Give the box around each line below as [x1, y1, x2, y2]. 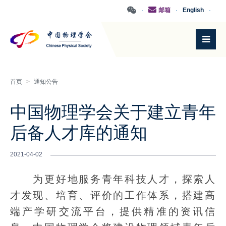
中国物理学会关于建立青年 [10, 103, 216, 122]
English [183, 7, 204, 14]
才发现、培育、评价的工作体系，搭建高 [10, 190, 216, 201]
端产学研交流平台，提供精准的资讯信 [10, 206, 216, 217]
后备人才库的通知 [10, 124, 147, 142]
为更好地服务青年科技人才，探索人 [10, 174, 216, 185]
